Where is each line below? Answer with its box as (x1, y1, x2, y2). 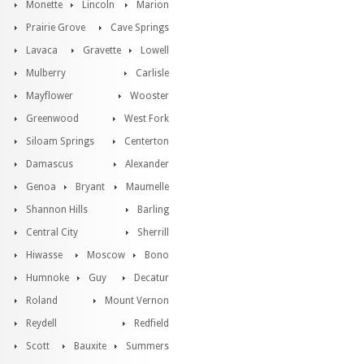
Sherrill (137, 227, 169, 238)
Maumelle (126, 181, 169, 193)
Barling (137, 204, 169, 215)
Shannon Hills (26, 204, 88, 215)
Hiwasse (26, 249, 63, 261)
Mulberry (26, 67, 66, 79)
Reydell (26, 318, 57, 329)
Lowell (141, 45, 169, 56)
